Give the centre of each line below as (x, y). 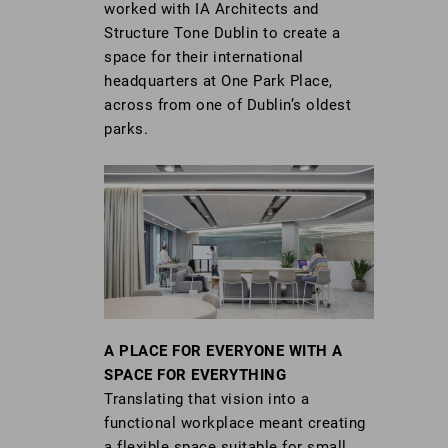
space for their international (204, 56)
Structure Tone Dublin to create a (222, 32)
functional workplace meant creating (235, 423)
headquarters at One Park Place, (218, 80)
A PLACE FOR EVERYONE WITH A (223, 351)
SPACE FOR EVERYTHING (195, 375)
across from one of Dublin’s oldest (227, 104)
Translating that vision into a (206, 399)
